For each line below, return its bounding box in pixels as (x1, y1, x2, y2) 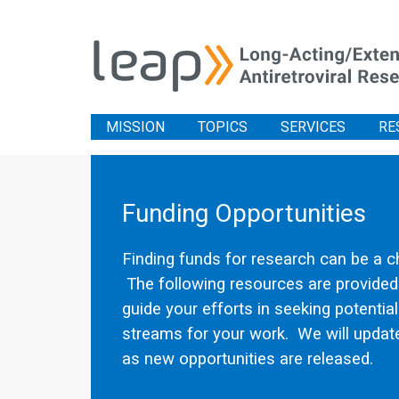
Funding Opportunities (122, 199, 366, 228)
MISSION (106, 118, 165, 135)
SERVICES (281, 118, 346, 135)
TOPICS (198, 118, 248, 135)
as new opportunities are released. (122, 349, 373, 369)
